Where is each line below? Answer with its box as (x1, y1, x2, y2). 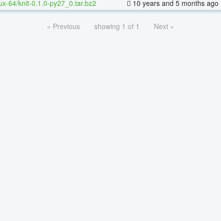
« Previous (47, 21, 80, 31)
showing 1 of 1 (94, 21, 140, 31)
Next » (154, 21, 174, 31)
